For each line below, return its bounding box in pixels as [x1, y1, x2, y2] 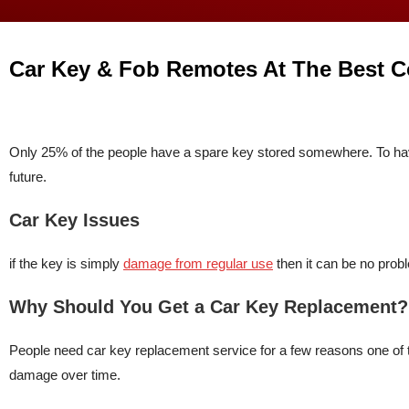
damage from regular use [123, 256, 273, 271]
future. [9, 169, 47, 184]
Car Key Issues [9, 210, 140, 230]
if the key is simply [9, 256, 123, 271]
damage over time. [9, 367, 124, 383]
